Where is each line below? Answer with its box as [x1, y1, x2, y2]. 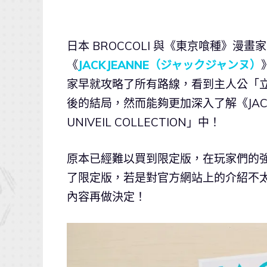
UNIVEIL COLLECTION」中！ [67, 115, 221, 130]
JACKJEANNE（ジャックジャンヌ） [78, 58, 261, 73]
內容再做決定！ [67, 189, 146, 204]
